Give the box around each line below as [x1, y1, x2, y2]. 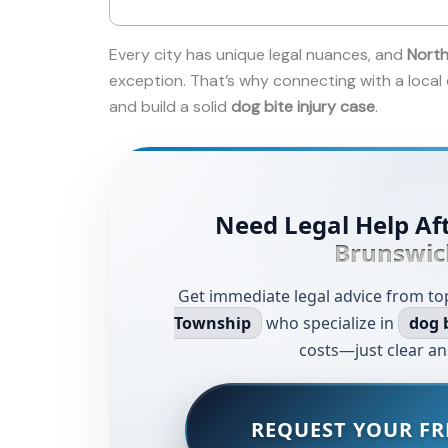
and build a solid [109, 95, 231, 117]
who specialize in [262, 311, 399, 334]
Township [174, 311, 252, 334]
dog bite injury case [231, 95, 375, 117]
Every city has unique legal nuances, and [109, 43, 407, 65]
